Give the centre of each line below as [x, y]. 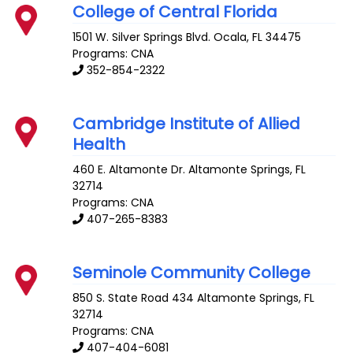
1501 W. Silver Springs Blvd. [142, 37]
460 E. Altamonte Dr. [129, 170]
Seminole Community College [192, 272]
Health [99, 145]
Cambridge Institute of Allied [187, 124]
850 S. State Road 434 [134, 297]
